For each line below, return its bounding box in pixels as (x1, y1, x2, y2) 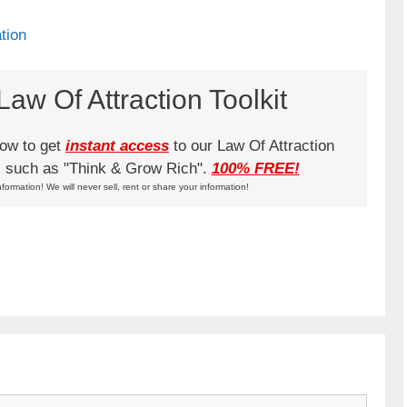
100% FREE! (211, 159, 300, 177)
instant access (65, 136, 169, 154)
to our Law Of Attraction (169, 136, 334, 154)
